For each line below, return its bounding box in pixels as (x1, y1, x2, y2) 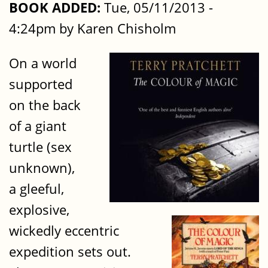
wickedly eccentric (9, 221, 119, 240)
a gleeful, (9, 179, 64, 198)
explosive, (9, 200, 69, 219)
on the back (9, 95, 81, 114)
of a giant (9, 116, 66, 135)
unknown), (9, 158, 75, 177)
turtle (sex (9, 137, 72, 156)
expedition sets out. (9, 242, 131, 261)
